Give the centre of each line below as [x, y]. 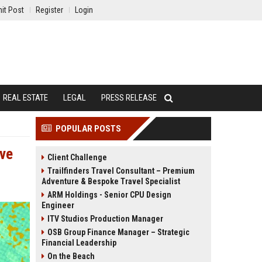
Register [49, 10]
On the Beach [71, 256]
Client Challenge [77, 157]
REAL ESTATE [25, 98]
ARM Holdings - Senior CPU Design [109, 195]
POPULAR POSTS [88, 129]
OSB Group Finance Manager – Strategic [118, 232]
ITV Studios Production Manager [105, 219]
